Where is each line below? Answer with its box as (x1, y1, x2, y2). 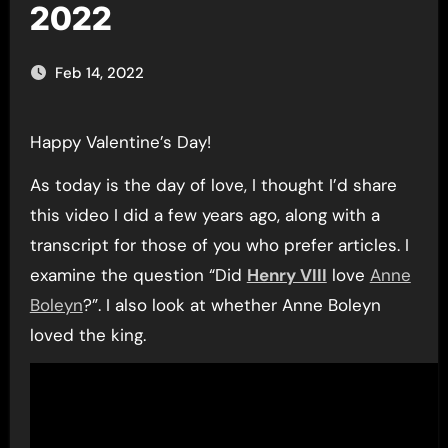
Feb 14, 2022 (54, 63, 144, 83)
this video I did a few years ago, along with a (29, 204, 380, 226)
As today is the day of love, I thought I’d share (29, 174, 397, 196)
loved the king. (29, 324, 146, 346)
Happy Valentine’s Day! (41, 131, 211, 153)
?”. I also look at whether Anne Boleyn (82, 294, 381, 316)
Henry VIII (246, 264, 327, 286)
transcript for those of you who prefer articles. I (29, 234, 409, 256)
